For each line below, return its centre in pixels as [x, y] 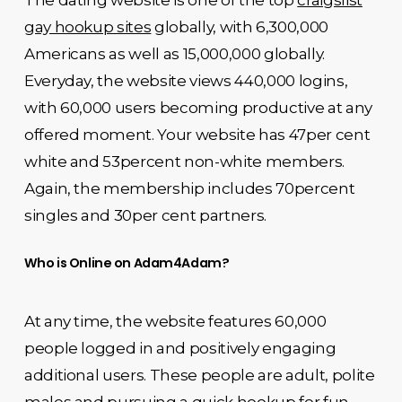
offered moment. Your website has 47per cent [197, 135]
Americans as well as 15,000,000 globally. [174, 54]
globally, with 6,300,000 [240, 27]
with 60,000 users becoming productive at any [198, 108]
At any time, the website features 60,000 [175, 321]
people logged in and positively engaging [180, 348]
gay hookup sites [87, 27]
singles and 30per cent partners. [145, 215]
